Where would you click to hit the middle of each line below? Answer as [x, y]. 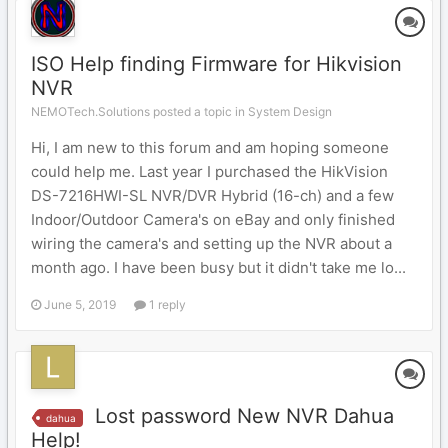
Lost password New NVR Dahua [244, 416]
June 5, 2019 [80, 304]
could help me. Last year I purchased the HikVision [209, 171]
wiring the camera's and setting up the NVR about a [211, 243]
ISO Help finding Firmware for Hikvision [216, 64]
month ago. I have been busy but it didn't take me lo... [218, 267]
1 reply [166, 304]
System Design [290, 111]
